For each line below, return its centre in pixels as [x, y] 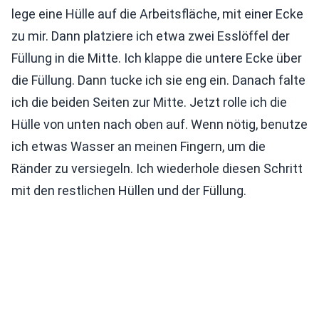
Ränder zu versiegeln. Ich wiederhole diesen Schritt [157, 169]
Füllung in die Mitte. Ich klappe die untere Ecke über [157, 58]
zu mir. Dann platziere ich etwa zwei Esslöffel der [151, 36]
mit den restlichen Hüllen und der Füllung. [129, 191]
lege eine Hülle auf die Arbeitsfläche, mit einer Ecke [157, 14]
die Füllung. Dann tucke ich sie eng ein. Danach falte [158, 80]
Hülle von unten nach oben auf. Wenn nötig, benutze [159, 125]
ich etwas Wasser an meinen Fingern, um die [138, 147]
